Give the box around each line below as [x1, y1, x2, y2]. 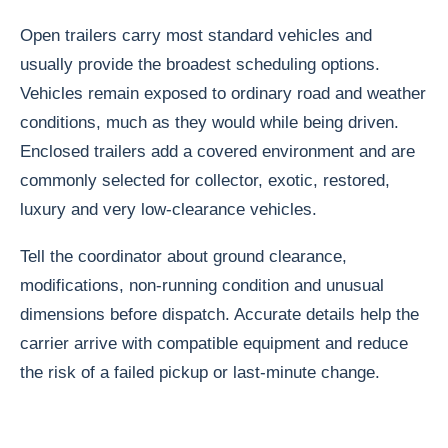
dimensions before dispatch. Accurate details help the [20, 304, 419, 324]
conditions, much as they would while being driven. [20, 112, 399, 132]
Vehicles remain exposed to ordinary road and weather [20, 83, 426, 103]
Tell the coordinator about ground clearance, [20, 246, 347, 266]
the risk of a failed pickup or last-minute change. [20, 362, 380, 382]
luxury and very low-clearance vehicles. [20, 199, 317, 219]
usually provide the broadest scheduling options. [20, 54, 380, 74]
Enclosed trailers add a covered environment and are [20, 141, 415, 161]
